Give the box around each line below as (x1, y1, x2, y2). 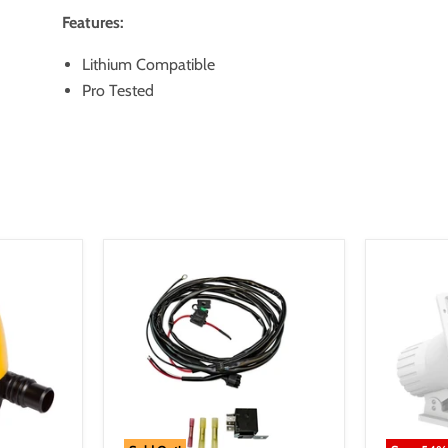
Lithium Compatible (82, 55, 216, 74)
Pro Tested (82, 81, 155, 100)
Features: (62, 13, 125, 32)
